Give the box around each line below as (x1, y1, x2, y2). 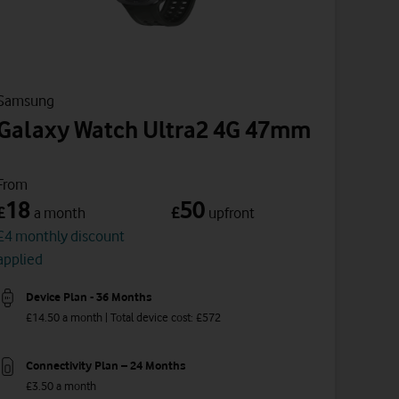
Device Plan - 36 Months (26, 289, 151, 305)
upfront (208, 203, 255, 222)
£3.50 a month (26, 379, 96, 394)
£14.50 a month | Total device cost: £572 (26, 309, 221, 324)
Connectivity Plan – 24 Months (26, 358, 185, 373)
